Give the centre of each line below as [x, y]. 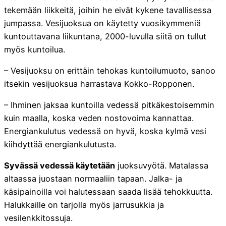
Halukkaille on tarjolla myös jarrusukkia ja [84, 205]
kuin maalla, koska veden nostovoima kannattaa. [99, 118]
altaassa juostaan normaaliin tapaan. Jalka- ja [93, 179]
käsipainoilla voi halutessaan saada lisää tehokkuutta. [108, 192]
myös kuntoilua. [35, 49]
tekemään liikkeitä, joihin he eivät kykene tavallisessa [108, 10]
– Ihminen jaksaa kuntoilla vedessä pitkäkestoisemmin [109, 105]
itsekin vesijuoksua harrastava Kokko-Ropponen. [99, 83]
